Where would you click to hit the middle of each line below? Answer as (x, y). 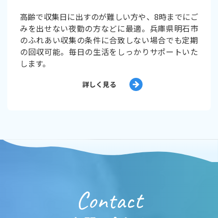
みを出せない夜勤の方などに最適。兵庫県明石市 (109, 28)
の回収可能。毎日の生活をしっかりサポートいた (109, 51)
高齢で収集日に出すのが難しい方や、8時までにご (109, 16)
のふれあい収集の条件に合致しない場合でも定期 (109, 40)
